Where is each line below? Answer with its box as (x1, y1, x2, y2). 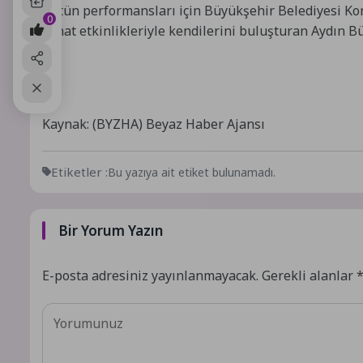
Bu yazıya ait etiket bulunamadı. (108, 164, 275, 180)
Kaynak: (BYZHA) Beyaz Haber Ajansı (42, 114, 265, 133)
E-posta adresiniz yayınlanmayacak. (42, 266, 258, 284)
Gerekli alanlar (262, 266, 357, 284)
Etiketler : (51, 163, 108, 180)
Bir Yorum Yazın (58, 220, 163, 240)
